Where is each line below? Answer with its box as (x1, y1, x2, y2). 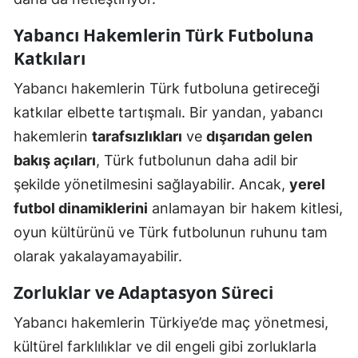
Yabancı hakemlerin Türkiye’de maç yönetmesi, (14, 314, 328, 332)
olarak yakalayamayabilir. (14, 248, 182, 265)
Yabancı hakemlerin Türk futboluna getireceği (14, 80, 320, 97)
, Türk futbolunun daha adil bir (96, 152, 298, 169)
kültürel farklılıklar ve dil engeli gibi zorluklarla (14, 338, 316, 356)
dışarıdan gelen (206, 128, 312, 145)
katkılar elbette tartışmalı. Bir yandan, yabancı (14, 104, 323, 121)
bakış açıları (14, 152, 96, 169)
